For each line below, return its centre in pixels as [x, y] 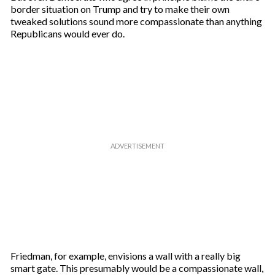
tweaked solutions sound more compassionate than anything [136, 21]
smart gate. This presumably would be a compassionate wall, [137, 268]
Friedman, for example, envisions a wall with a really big [125, 256]
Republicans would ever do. [67, 33]
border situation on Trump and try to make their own [120, 9]
